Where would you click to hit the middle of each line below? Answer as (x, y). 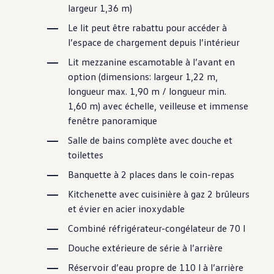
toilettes (86, 155)
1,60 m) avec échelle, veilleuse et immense (158, 106)
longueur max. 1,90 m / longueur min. (147, 91)
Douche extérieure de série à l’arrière (146, 248)
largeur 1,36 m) (100, 8)
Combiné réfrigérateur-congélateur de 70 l (157, 228)
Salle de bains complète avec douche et (150, 140)
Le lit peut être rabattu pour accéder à (148, 28)
